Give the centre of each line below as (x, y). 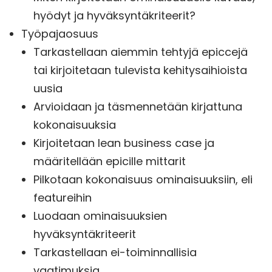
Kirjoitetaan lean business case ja (124, 143)
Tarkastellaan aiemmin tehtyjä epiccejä (141, 52)
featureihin (63, 198)
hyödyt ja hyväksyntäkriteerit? (114, 16)
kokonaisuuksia (75, 125)
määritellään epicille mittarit (110, 161)
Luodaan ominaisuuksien (100, 216)
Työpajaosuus (60, 34)
